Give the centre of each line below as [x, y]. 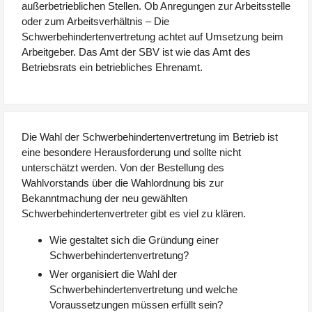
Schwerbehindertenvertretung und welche [143, 290]
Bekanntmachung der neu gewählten [104, 198]
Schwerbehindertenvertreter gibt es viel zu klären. [134, 214]
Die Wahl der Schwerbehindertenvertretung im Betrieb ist [150, 137]
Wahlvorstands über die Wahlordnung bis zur [123, 183]
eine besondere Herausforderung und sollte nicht [131, 153]
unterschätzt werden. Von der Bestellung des [123, 168]
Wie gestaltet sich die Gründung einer [134, 240]
